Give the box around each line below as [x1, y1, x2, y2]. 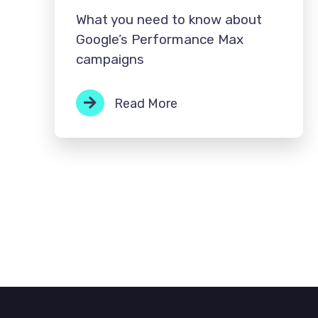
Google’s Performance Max [76, 31, 243, 48]
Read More [111, 95, 177, 111]
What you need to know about [76, 11, 262, 28]
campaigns [76, 50, 144, 67]
